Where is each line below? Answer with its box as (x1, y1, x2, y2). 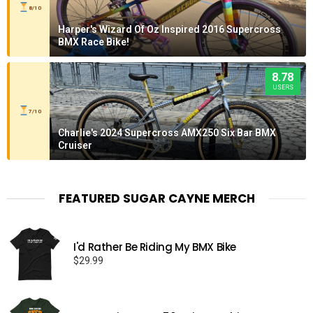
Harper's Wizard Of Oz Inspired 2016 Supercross (58, 23, 281, 35)
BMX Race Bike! (58, 36, 129, 48)
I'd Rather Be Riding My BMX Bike (73, 239, 236, 254)
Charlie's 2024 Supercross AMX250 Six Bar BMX (58, 126, 276, 138)
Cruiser (58, 139, 92, 151)
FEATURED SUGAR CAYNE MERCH (58, 189, 255, 207)
